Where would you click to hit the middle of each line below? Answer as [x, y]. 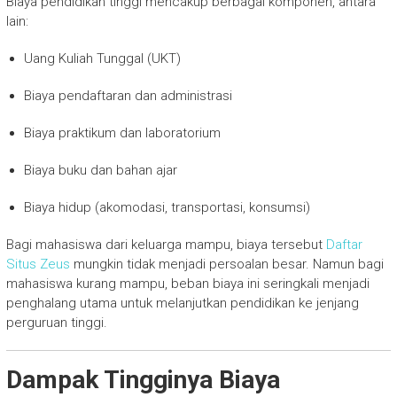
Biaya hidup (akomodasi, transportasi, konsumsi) [167, 208]
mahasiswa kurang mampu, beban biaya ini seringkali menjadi [187, 284]
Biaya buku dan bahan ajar [100, 171]
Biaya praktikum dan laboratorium [122, 133]
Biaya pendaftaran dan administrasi [128, 96]
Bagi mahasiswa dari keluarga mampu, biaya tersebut [166, 245]
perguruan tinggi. [56, 323]
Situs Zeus [38, 265]
